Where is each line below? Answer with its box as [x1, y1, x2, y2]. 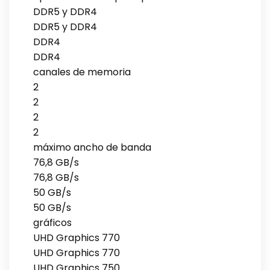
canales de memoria [33, 64, 131, 79]
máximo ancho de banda [33, 140, 151, 154]
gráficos [33, 215, 72, 230]
